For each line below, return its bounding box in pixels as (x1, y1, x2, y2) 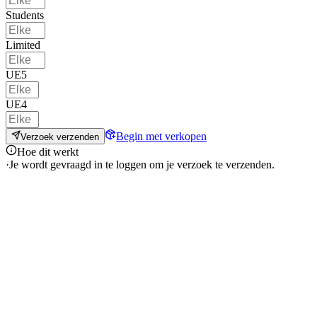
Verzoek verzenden (21, 131, 100, 142)
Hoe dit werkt (17, 145, 79, 158)
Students (6, 9, 44, 22)
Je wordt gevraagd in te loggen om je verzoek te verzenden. (9, 158, 275, 171)
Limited (6, 39, 40, 52)
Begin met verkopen (116, 129, 207, 142)
